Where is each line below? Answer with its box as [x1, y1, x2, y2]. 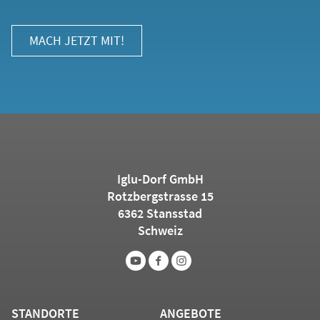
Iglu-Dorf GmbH [116, 170, 204, 187]
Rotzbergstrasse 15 [106, 187, 214, 204]
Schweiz [137, 221, 183, 239]
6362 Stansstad [118, 204, 202, 221]
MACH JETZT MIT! [29, 31, 124, 49]
